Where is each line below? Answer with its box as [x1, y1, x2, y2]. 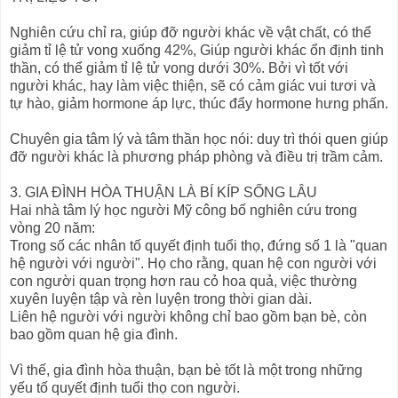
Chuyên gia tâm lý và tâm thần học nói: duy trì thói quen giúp [10, 131, 388, 147]
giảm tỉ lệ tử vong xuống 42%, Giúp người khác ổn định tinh [10, 43, 384, 59]
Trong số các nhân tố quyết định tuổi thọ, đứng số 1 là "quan [10, 238, 387, 254]
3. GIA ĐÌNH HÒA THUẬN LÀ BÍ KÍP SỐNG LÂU [10, 185, 317, 201]
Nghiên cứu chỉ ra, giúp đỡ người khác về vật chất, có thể [10, 25, 371, 41]
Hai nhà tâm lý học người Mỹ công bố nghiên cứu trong [10, 203, 357, 219]
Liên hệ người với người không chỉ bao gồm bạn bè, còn [10, 309, 367, 325]
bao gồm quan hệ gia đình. [10, 327, 178, 343]
